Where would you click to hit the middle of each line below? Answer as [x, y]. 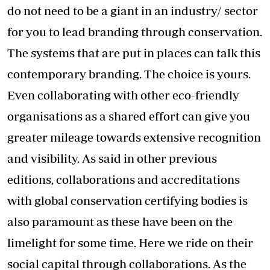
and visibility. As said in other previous [112, 159]
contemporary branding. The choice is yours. [129, 74]
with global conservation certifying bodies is [127, 201]
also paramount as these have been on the [120, 222]
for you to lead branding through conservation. [135, 32]
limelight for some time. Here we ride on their [130, 243]
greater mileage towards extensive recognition [134, 137]
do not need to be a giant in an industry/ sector [133, 11]
